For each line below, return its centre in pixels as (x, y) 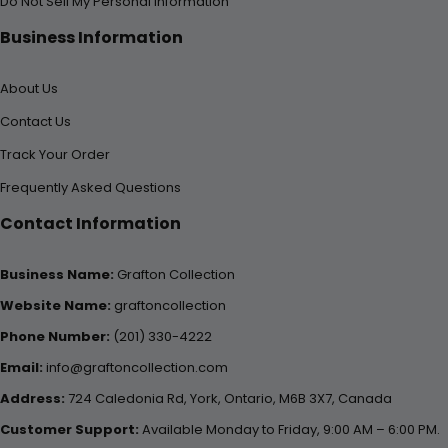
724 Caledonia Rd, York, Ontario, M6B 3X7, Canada (228, 399)
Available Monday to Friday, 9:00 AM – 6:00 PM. (289, 430)
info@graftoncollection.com (135, 368)
